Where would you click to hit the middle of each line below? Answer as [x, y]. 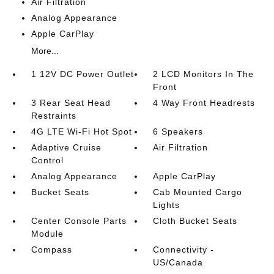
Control [47, 160]
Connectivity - [184, 250]
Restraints [54, 116]
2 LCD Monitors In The [204, 74]
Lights [167, 205]
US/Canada [178, 262]
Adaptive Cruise [66, 147]
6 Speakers [178, 131]
